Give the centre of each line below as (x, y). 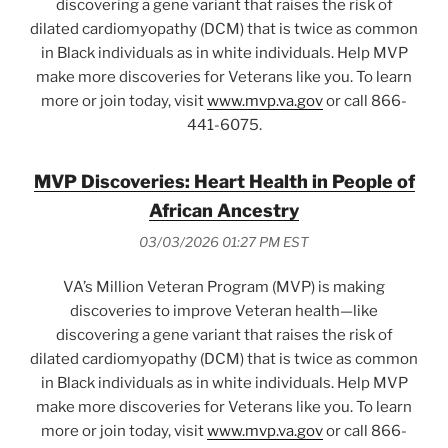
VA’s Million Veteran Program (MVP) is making (224, 287)
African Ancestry (224, 211)
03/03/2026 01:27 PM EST (224, 241)
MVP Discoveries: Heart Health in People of (224, 182)
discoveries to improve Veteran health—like (224, 311)
